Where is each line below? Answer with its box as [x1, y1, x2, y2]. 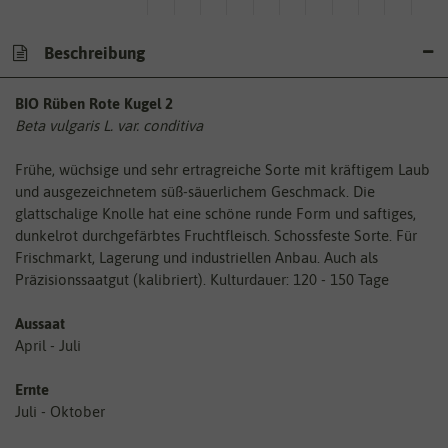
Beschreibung [40, 43, 145, 64]
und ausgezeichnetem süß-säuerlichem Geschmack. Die [15, 183, 375, 201]
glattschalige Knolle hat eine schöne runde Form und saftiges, [15, 205, 416, 223]
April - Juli [15, 337, 81, 355]
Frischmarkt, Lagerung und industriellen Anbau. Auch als [15, 249, 378, 267]
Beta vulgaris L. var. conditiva [15, 117, 203, 135]
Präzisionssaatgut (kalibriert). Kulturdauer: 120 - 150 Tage [15, 271, 389, 289]
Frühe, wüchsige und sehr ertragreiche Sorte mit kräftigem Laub [15, 161, 430, 179]
